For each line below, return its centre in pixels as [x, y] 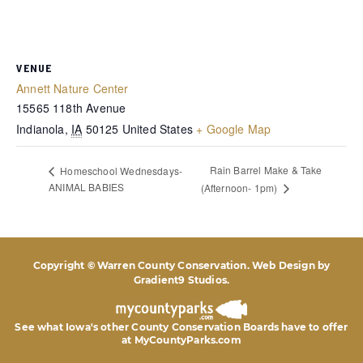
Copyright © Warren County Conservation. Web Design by [181, 266]
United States [157, 129]
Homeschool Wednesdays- [120, 170]
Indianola [41, 129]
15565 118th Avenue [71, 108]
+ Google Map [234, 129]
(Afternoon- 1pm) [240, 188]
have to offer [315, 327]
